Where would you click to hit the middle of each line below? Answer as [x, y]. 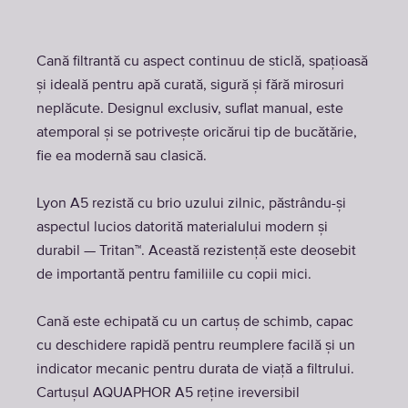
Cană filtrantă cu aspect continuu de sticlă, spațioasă [202, 62]
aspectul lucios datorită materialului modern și [182, 228]
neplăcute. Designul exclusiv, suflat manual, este [190, 109]
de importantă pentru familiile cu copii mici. [174, 275]
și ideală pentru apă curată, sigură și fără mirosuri [190, 86]
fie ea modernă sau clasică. [122, 157]
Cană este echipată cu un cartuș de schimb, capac [195, 322]
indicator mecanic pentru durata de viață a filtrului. [195, 370]
